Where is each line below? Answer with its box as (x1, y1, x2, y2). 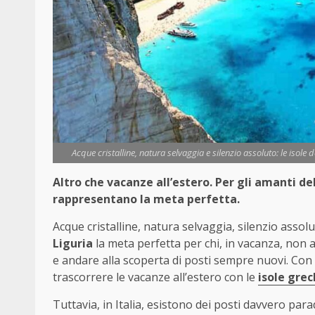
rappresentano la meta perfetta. (53, 191, 240, 207)
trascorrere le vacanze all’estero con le (53, 269, 258, 285)
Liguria (53, 236, 93, 252)
